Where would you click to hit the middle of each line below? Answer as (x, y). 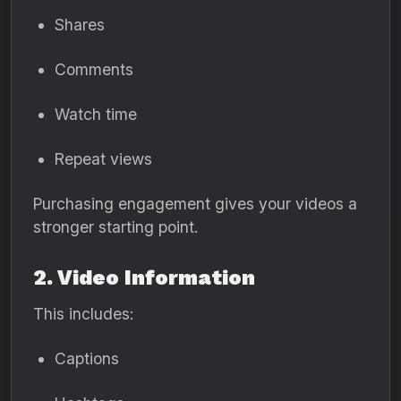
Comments (94, 69)
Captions (87, 358)
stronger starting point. (115, 227)
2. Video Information (144, 277)
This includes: (83, 314)
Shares (80, 25)
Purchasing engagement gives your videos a (195, 204)
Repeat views (103, 159)
